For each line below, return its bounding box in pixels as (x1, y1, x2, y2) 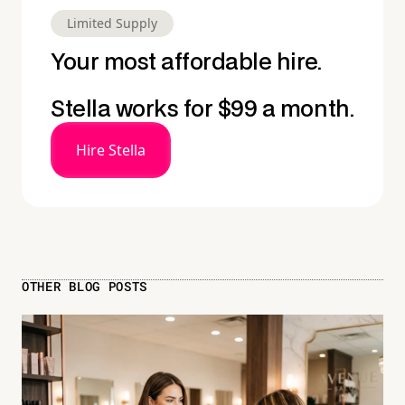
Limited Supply (67, 14, 157, 33)
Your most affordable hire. (51, 52, 322, 74)
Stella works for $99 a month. (51, 99, 354, 121)
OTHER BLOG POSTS (22, 278, 148, 296)
